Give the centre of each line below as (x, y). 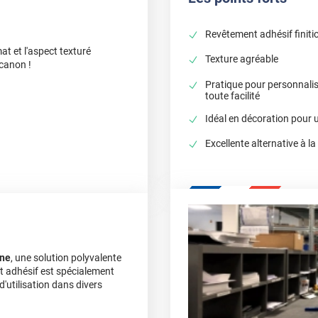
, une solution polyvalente (66, 258)
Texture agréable (242, 59)
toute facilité (233, 95)
